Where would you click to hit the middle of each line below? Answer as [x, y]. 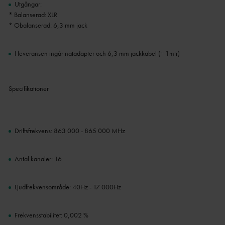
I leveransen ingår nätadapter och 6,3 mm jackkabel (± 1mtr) [97, 53]
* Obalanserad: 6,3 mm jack [48, 25]
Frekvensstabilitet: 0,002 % [51, 215]
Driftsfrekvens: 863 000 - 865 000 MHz [70, 131]
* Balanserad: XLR [33, 15]
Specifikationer [28, 89]
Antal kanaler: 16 [38, 159]
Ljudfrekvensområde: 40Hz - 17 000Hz [68, 187]
